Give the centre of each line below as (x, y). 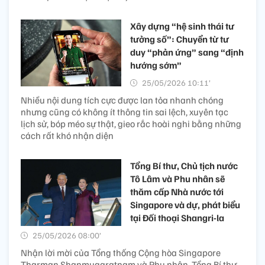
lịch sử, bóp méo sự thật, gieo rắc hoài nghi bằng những (131, 123)
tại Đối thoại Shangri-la (177, 217)
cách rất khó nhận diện (67, 135)
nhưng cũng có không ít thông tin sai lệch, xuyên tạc (125, 112)
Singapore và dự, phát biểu (185, 204)
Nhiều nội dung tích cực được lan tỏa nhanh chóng (122, 100)
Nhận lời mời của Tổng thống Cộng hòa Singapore (121, 252)
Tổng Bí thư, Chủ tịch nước (184, 165)
